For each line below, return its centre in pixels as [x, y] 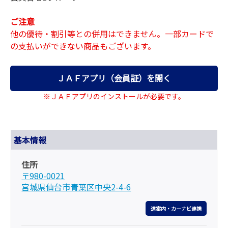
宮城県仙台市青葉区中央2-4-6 [76, 187]
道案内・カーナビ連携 [176, 209]
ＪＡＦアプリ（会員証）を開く [114, 78]
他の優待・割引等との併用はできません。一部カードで [112, 33]
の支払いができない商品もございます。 [83, 46]
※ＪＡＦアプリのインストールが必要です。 [114, 96]
